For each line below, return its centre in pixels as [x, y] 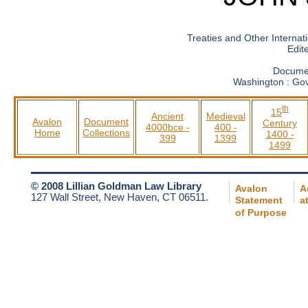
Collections [106, 132]
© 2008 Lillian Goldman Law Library [116, 186]
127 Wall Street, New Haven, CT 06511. [120, 197]
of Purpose [261, 212]
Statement [259, 200]
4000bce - [167, 127]
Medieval [225, 116]
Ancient [167, 116]
